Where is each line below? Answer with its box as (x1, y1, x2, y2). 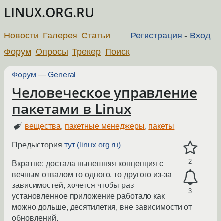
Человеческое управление (12, 83, 197, 102)
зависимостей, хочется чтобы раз (12, 181, 134, 190)
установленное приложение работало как (12, 192, 165, 201)
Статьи (81, 30, 110, 40)
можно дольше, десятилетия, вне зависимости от (12, 203, 192, 212)
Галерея (42, 30, 77, 40)
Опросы (35, 46, 68, 57)
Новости (4, 30, 38, 40)
